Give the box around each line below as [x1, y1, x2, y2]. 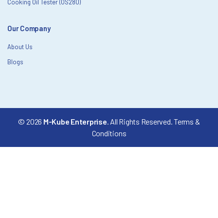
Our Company [7, 24, 51, 33]
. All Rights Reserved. [107, 117, 174, 127]
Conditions [91, 128, 127, 138]
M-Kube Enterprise [43, 117, 107, 127]
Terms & [174, 117, 200, 127]
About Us [7, 43, 33, 51]
